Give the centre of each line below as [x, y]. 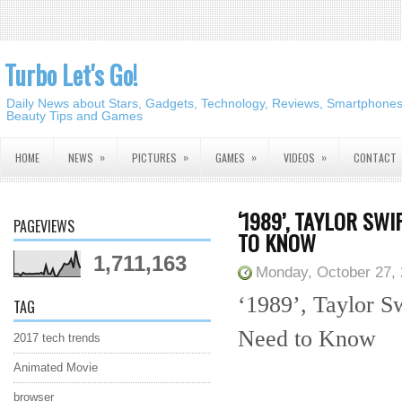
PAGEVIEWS [44, 226]
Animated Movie [56, 367]
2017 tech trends [57, 338]
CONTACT [375, 157]
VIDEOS [299, 157]
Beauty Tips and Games [74, 116]
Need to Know [307, 339]
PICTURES [154, 157]
